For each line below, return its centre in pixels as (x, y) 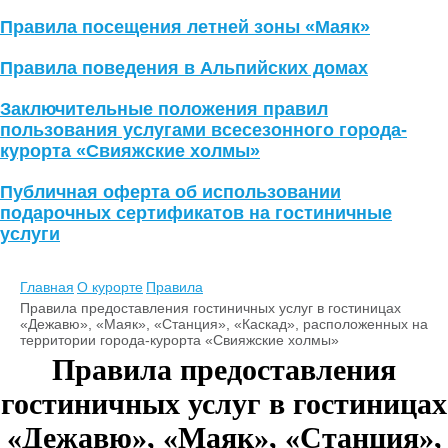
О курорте (110, 287)
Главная (47, 287)
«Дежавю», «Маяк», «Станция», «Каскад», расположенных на (224, 324)
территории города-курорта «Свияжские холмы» (179, 340)
